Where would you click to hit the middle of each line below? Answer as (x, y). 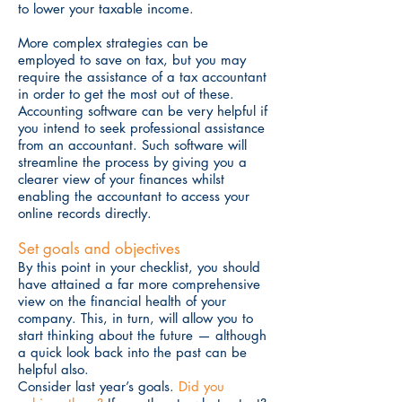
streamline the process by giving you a (132, 162)
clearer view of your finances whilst (121, 179)
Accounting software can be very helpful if (143, 111)
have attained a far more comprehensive (139, 284)
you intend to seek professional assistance (141, 128)
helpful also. (53, 369)
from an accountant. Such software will (132, 145)
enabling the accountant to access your (134, 196)
